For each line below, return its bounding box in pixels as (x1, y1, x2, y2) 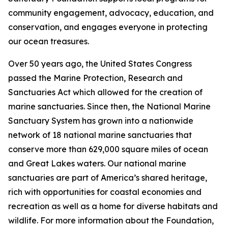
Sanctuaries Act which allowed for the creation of (8, 87, 203, 97)
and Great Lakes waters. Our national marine (8, 158, 186, 168)
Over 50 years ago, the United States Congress (8, 59, 192, 69)
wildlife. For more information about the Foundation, (8, 215, 214, 225)
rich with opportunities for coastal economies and (8, 187, 202, 197)
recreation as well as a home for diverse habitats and (8, 201, 218, 211)
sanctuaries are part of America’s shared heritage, (8, 173, 207, 183)
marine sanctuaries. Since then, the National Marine (8, 101, 211, 111)
